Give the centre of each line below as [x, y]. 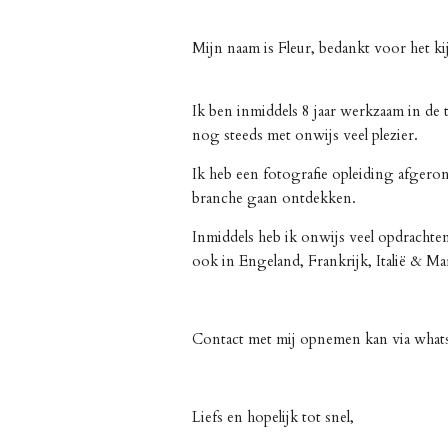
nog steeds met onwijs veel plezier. [307, 134]
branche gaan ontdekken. [276, 197]
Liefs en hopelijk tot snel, [273, 416]
